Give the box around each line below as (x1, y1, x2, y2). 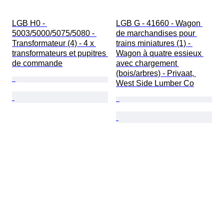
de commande (12, 59, 62, 68)
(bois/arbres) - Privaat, (116, 69, 196, 78)
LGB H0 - (12, 19, 47, 28)
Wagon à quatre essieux (116, 49, 203, 58)
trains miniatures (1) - (116, 39, 192, 48)
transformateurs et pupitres (12, 49, 108, 58)
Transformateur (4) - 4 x (12, 39, 96, 48)
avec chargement (116, 59, 179, 68)
